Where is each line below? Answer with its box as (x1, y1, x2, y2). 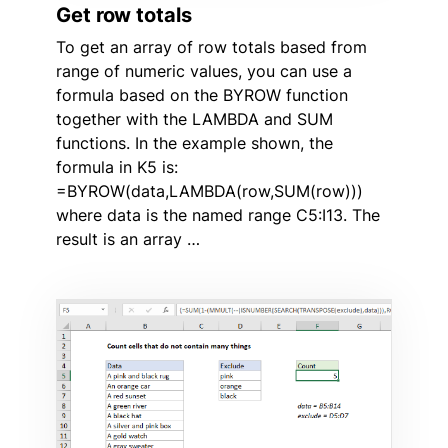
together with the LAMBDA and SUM (56, 108, 333, 129)
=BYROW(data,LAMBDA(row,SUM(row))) (56, 180, 363, 201)
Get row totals (56, 2, 192, 27)
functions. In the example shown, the (56, 132, 333, 153)
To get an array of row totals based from (56, 36, 367, 57)
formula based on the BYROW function (56, 84, 348, 105)
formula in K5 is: (56, 156, 178, 177)
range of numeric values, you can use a (56, 60, 352, 81)
